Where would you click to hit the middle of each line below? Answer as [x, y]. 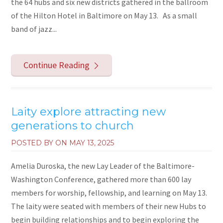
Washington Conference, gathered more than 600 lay [101, 179]
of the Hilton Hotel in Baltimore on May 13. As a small [104, 16]
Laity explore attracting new [89, 111]
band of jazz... [34, 29]
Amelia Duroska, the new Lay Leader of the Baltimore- [103, 166]
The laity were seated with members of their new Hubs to [109, 206]
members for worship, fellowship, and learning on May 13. [109, 192]
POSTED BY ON [40, 143]
